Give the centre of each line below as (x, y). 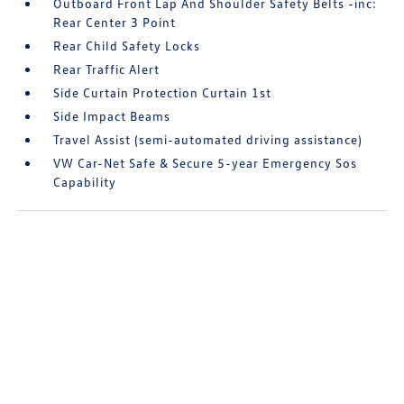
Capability (85, 181)
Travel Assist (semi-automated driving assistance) (208, 139)
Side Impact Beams (112, 115)
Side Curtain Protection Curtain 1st (163, 92)
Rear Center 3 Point (115, 22)
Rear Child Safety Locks (127, 45)
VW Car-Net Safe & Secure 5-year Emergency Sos (206, 162)
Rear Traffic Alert (107, 69)
